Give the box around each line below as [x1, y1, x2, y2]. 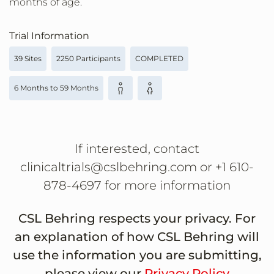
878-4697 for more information [43, 178, 231, 193]
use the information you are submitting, [12, 248, 262, 263]
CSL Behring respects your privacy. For [18, 211, 256, 226]
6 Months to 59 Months [14, 83, 98, 93]
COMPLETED [135, 54, 183, 64]
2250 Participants [56, 54, 120, 64]
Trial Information [9, 30, 89, 42]
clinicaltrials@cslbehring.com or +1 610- [20, 160, 254, 175]
